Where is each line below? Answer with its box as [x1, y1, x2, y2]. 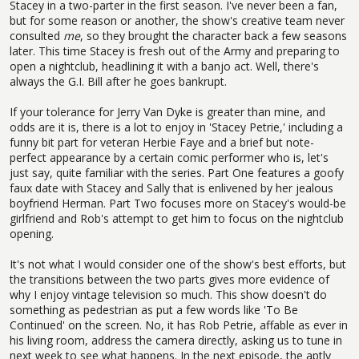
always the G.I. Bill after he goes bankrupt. [10, 73, 227, 89]
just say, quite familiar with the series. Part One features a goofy [10, 164, 344, 180]
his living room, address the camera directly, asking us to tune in [10, 332, 342, 348]
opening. [10, 225, 54, 241]
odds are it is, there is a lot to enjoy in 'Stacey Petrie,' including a [10, 119, 343, 135]
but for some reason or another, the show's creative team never [10, 12, 345, 28]
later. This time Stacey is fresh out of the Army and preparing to [10, 42, 340, 58]
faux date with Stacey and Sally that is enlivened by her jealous [10, 179, 333, 196]
